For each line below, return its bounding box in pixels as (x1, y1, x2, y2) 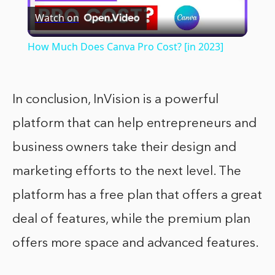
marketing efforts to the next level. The (12, 165, 241, 178)
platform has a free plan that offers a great (12, 188, 263, 202)
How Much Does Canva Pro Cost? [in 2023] (27, 39, 223, 53)
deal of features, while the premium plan (12, 212, 250, 226)
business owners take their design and (12, 141, 236, 154)
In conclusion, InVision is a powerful (12, 93, 219, 106)
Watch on (34, 11, 79, 25)
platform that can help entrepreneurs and (12, 117, 257, 130)
